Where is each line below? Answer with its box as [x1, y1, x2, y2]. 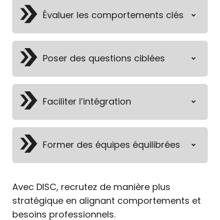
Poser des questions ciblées [43, 52, 165, 65]
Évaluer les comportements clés [43, 9, 184, 22]
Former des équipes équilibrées [43, 138, 180, 151]
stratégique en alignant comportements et [12, 194, 201, 207]
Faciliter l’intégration [43, 95, 131, 108]
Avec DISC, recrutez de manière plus [12, 180, 170, 193]
